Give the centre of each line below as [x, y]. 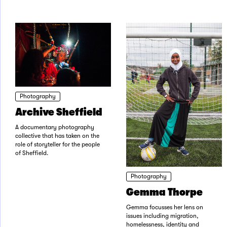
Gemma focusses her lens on [165, 207]
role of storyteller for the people [58, 144]
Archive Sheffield [59, 112]
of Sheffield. [32, 153]
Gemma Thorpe [164, 192]
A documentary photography [55, 127]
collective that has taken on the [57, 136]
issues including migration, [162, 216]
